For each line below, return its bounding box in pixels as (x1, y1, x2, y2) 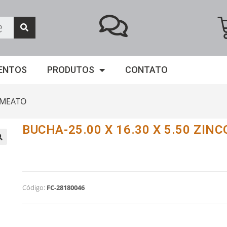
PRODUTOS (47, 64, 94, 75)
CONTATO (125, 64, 168, 75)
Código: (22, 183, 45, 192)
